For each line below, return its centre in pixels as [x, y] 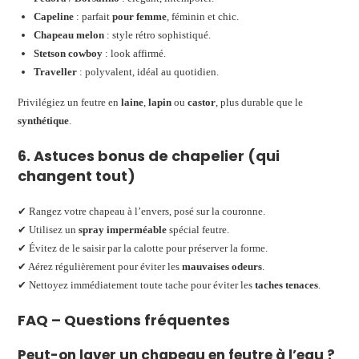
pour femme [140, 16]
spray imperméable [123, 229]
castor [202, 102]
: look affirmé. [135, 53]
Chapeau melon [69, 34]
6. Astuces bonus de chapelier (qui [149, 155]
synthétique [44, 120]
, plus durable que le [260, 102]
